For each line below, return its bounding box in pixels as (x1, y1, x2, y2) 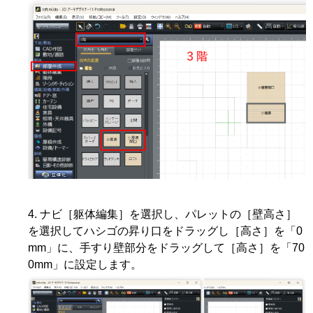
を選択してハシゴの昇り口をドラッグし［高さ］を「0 (28, 224, 303, 237)
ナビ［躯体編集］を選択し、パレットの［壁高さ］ (40, 208, 297, 220)
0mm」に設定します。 (28, 258, 142, 270)
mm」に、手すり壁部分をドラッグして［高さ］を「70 (28, 241, 305, 254)
